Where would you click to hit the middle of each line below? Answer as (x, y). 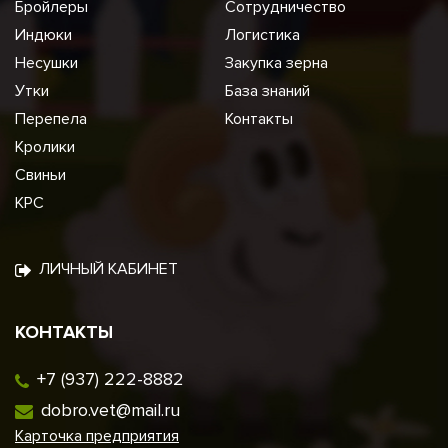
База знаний (267, 91)
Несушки (46, 63)
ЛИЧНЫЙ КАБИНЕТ (108, 269)
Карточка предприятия (97, 436)
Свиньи (40, 175)
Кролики (45, 147)
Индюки (43, 35)
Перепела (51, 119)
